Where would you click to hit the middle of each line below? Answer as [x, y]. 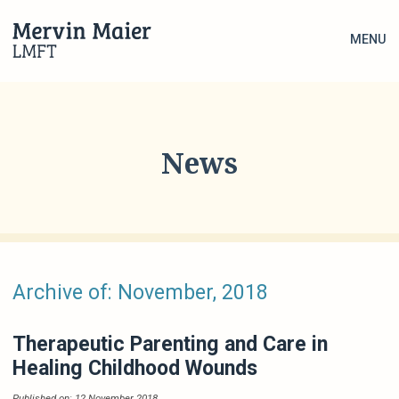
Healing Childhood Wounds [135, 369]
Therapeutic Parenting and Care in [171, 345]
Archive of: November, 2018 [141, 292]
